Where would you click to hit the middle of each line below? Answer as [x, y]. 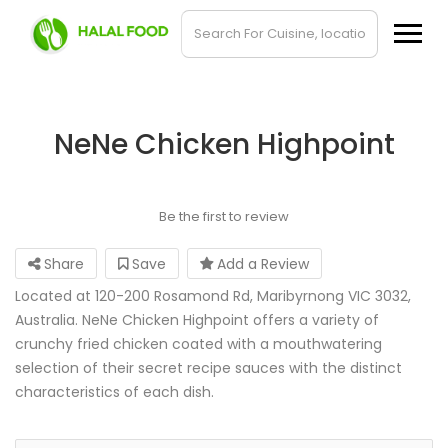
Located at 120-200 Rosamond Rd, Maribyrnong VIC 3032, [213, 296]
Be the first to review [223, 216]
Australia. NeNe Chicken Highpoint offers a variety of [197, 320]
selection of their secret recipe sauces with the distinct [208, 368]
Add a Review [261, 264]
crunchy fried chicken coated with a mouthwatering [198, 344]
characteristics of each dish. [114, 392]
